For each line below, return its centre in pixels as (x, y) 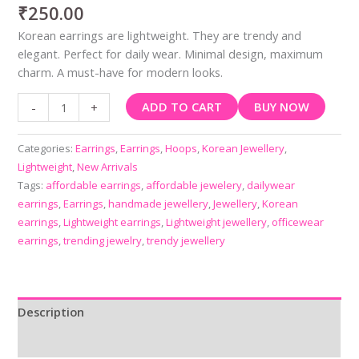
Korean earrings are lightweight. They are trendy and (160, 35)
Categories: (47, 149)
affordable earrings (94, 186)
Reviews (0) (50, 342)
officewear (298, 222)
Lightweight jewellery (217, 222)
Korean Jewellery (244, 149)
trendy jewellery (186, 241)
